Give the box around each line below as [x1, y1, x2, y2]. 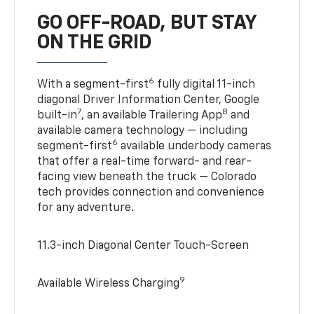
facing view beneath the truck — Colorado [37, 171, 257, 183]
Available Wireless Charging [37, 278, 180, 289]
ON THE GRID [37, 32, 152, 53]
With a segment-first [37, 78, 149, 90]
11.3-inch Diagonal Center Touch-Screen [37, 240, 250, 252]
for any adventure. [37, 202, 135, 214]
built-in [37, 109, 78, 121]
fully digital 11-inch [154, 78, 256, 90]
